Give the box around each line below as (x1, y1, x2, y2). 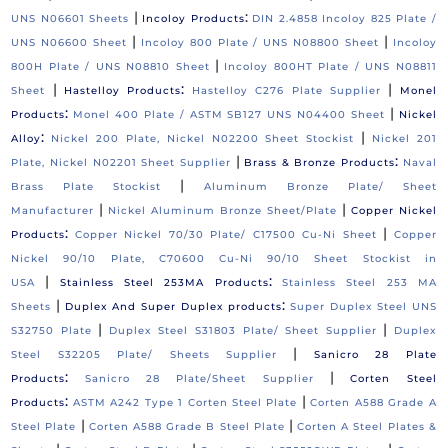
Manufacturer (11, 204, 95, 218)
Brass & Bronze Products (244, 156, 396, 170)
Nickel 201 (371, 132, 437, 146)
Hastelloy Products (64, 84, 182, 98)
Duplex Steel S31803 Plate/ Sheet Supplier (108, 324, 377, 338)
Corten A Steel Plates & (297, 420, 437, 434)
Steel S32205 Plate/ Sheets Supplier (11, 348, 277, 362)
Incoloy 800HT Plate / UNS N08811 (224, 60, 437, 74)
